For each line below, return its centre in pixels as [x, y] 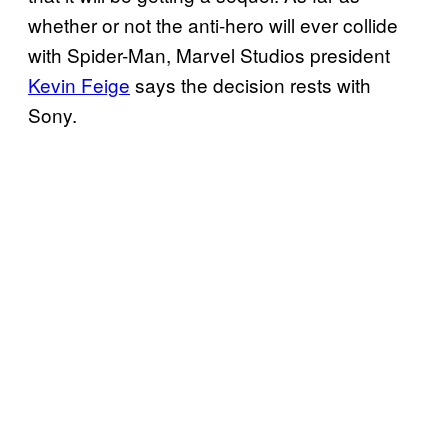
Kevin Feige [79, 85]
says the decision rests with [250, 85]
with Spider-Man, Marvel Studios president [209, 55]
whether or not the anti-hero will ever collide [213, 25]
